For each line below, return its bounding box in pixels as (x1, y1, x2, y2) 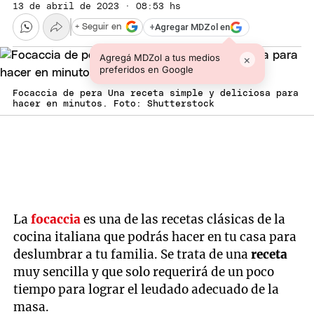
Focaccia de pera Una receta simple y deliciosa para (13, 88, 299, 98)
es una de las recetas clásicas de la (81, 212, 286, 228)
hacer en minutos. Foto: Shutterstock (13, 99, 214, 109)
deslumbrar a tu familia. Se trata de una (13, 247, 252, 263)
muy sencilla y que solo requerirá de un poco (13, 264, 275, 280)
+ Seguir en (75, 22, 121, 32)
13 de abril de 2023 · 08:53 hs (13, 2, 181, 12)
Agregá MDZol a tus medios (99, 51, 220, 63)
